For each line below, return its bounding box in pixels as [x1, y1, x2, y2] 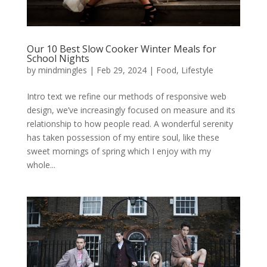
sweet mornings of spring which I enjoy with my [26, 145, 211, 157]
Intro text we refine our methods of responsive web [26, 90, 226, 102]
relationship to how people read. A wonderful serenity [26, 117, 233, 129]
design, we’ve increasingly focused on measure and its [26, 104, 235, 116]
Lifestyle [181, 64, 213, 76]
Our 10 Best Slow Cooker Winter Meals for [26, 42, 216, 55]
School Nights [26, 51, 89, 65]
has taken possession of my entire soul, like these [26, 131, 219, 143]
